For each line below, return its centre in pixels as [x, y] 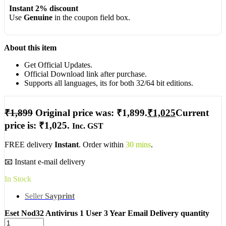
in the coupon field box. [91, 18]
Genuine [38, 18]
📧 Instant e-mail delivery [45, 162]
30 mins [137, 145]
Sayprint [60, 196]
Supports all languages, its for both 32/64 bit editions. [109, 83]
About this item [30, 47]
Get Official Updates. [58, 65]
